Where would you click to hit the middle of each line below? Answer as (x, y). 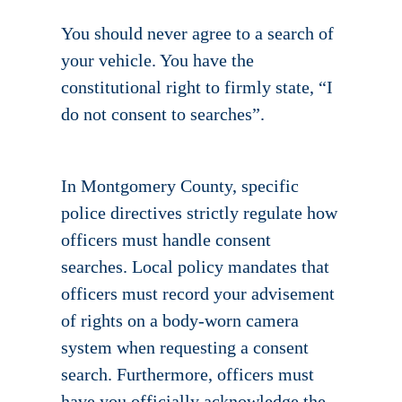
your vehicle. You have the (157, 61)
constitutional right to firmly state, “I (197, 87)
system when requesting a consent (185, 348)
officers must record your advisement (198, 294)
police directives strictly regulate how (199, 213)
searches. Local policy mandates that (195, 267)
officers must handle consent (166, 240)
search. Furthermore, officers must (188, 375)
